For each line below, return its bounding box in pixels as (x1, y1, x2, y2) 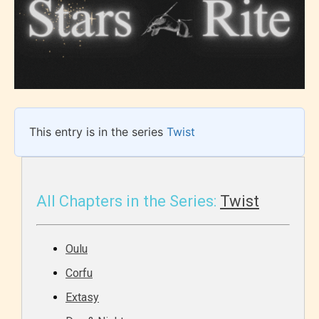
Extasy (66, 291, 99, 305)
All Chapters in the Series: (36, 192, 220, 211)
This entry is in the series (29, 125, 167, 140)
